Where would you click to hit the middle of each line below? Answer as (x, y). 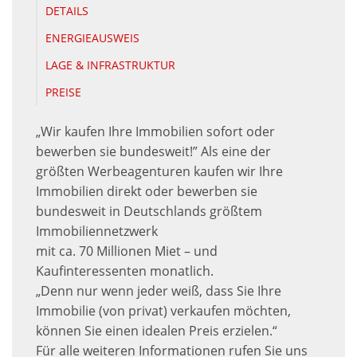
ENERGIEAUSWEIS (92, 38)
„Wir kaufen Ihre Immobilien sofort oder (155, 132)
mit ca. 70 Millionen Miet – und (127, 251)
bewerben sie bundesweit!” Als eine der (153, 152)
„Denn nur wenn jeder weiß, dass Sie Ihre (159, 291)
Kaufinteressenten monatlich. (125, 271)
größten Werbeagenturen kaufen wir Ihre (159, 172)
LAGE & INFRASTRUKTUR (110, 65)
